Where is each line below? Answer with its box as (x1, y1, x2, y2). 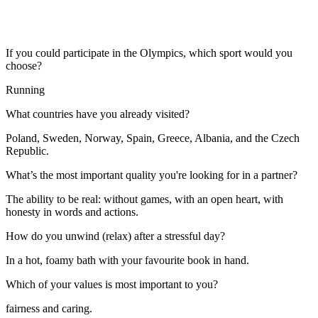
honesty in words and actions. (6, 205, 138, 218)
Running (6, 83, 45, 96)
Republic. (6, 144, 49, 157)
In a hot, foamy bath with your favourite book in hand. (6, 253, 249, 266)
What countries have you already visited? (6, 107, 190, 120)
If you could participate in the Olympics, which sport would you (6, 46, 292, 59)
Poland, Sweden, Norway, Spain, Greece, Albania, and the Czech (6, 131, 300, 144)
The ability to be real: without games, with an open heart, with (6, 192, 283, 205)
